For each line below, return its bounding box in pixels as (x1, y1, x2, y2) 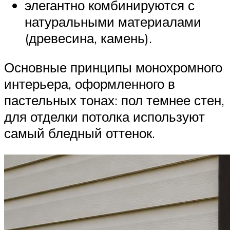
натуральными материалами (25, 13, 201, 30)
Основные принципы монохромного (4, 59, 222, 76)
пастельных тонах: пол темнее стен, (4, 92, 224, 109)
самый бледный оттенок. (4, 125, 155, 142)
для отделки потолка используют (4, 108, 205, 125)
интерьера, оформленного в (4, 75, 175, 92)
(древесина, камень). (25, 29, 152, 46)
